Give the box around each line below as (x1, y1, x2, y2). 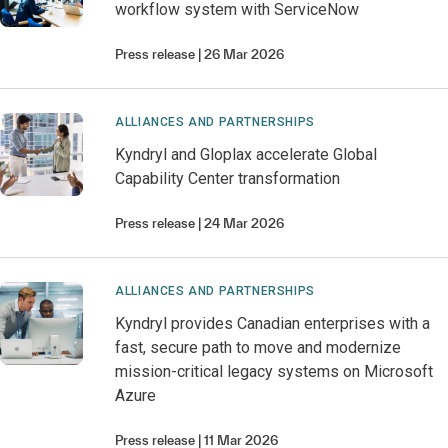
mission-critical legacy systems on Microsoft (115, 362, 434, 381)
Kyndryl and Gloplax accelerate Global (115, 145, 378, 164)
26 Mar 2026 (204, 47, 285, 62)
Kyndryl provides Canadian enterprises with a (115, 314, 431, 333)
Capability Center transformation (115, 169, 341, 188)
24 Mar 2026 (204, 216, 285, 231)
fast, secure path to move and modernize (115, 338, 402, 357)
